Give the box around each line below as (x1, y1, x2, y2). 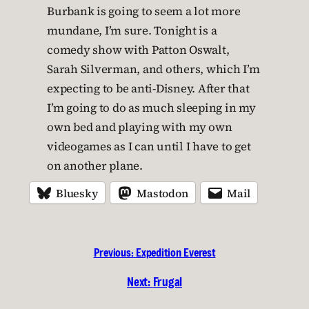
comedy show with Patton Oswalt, (47, 42, 230, 58)
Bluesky (56, 185, 98, 201)
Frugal (152, 274, 182, 290)
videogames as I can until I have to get (47, 139, 251, 154)
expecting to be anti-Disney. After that (47, 81, 250, 97)
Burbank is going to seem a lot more (47, 3, 241, 19)
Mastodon (137, 185, 188, 201)
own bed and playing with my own (47, 119, 232, 135)
